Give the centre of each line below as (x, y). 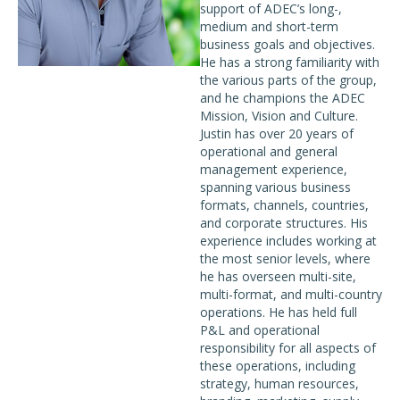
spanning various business (275, 187)
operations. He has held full (279, 312)
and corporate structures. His (284, 223)
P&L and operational (260, 330)
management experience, (274, 169)
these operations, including (278, 366)
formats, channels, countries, (284, 205)
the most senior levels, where (285, 258)
